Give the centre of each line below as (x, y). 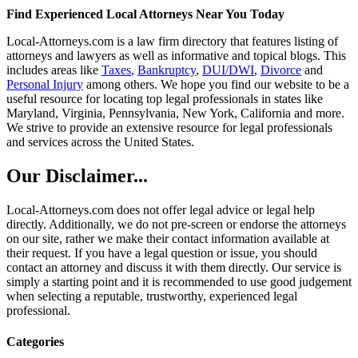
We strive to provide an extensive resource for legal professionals (169, 127)
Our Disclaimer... (77, 175)
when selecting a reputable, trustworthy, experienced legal (152, 296)
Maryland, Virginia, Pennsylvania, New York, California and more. (175, 113)
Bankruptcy (167, 70)
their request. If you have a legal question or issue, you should (162, 253)
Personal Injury (45, 84)
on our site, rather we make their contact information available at (168, 238)
